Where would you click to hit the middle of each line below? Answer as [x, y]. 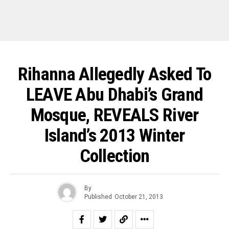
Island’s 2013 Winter [114, 135]
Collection [114, 156]
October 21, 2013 [139, 197]
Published [98, 197]
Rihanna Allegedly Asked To [114, 74]
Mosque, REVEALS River [114, 115]
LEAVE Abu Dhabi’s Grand [114, 95]
